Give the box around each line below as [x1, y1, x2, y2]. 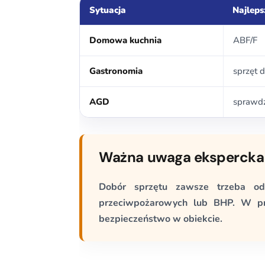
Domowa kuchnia [89, 34, 162, 46]
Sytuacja [89, 4, 127, 16]
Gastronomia [89, 64, 143, 77]
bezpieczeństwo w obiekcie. [99, 212, 223, 225]
